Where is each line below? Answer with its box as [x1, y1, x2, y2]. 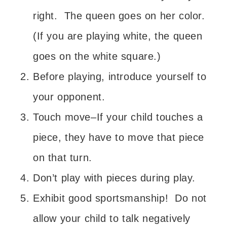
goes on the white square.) [33, 50, 161, 62]
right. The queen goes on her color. [33, 10, 209, 21]
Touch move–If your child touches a [33, 111, 203, 123]
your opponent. [33, 91, 105, 102]
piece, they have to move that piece [33, 131, 205, 143]
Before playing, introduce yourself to [33, 70, 207, 82]
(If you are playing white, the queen [33, 30, 203, 42]
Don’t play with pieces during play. [33, 172, 196, 183]
